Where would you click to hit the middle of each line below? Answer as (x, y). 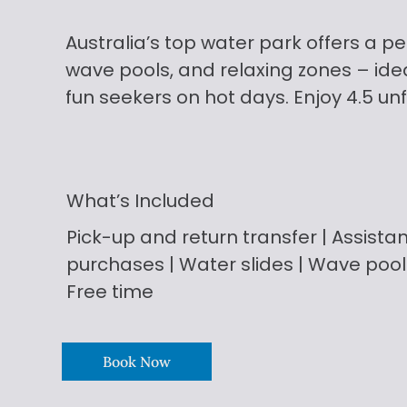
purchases (118, 264)
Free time (110, 291)
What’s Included (140, 201)
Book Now (137, 361)
